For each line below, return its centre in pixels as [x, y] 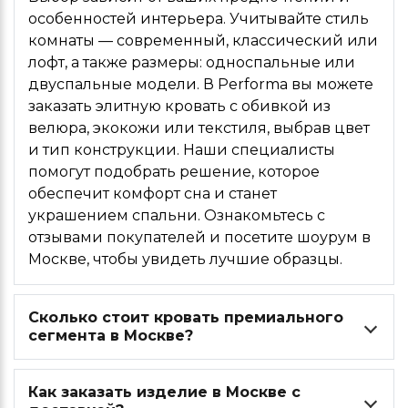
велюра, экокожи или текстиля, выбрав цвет [199, 127]
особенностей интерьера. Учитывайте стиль [199, 18]
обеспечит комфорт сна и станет [153, 193]
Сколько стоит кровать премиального [186, 317]
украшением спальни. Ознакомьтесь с [177, 215]
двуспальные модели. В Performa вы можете [201, 84]
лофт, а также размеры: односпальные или [192, 62]
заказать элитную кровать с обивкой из [179, 106]
